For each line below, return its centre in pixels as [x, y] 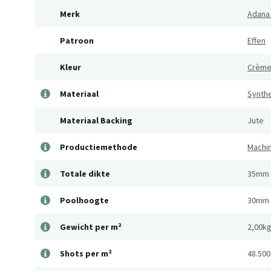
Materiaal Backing [96, 121]
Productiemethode [99, 147]
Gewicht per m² [91, 227]
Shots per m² [86, 254]
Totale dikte [85, 174]
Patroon [77, 41]
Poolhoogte [84, 201]
